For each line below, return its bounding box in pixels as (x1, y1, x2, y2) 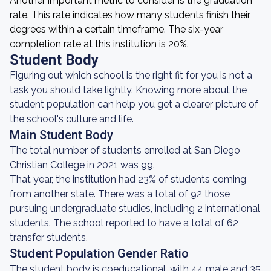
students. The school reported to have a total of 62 (10, 217, 238, 229)
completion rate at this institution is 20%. (10, 38, 189, 50)
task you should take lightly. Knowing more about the (10, 84, 247, 96)
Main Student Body (10, 128, 113, 142)
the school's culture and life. (10, 113, 134, 125)
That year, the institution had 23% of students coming (10, 174, 246, 185)
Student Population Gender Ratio (10, 246, 189, 261)
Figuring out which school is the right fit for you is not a (10, 70, 252, 81)
